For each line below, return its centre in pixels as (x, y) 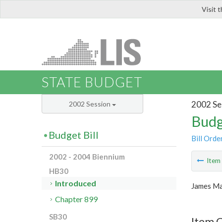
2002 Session (90, 104)
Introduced (76, 183)
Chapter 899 (77, 199)
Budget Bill (74, 135)
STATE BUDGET (92, 82)
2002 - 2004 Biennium (87, 157)
